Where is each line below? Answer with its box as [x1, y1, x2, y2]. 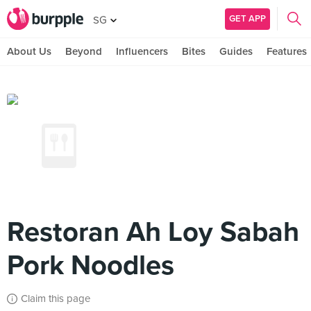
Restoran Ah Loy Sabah [7, 215, 299, 249]
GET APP [229, 12, 266, 24]
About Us [7, 45, 51, 58]
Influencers [116, 45, 168, 58]
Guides [219, 45, 253, 58]
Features [267, 45, 307, 58]
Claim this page [21, 292, 90, 305]
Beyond [65, 45, 102, 58]
